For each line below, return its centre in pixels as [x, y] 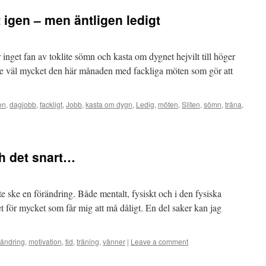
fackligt [51, 104]
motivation [45, 241]
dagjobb [23, 104]
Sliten [191, 104]
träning [88, 241]
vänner [114, 241]
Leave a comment [159, 241]
